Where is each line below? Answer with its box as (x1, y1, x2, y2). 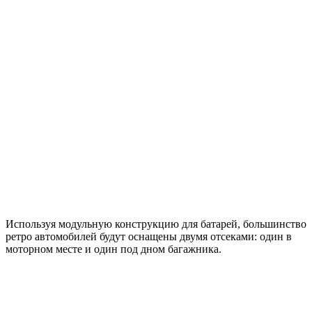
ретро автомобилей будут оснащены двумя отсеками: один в (6, 230, 292, 242)
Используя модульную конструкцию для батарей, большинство (6, 217, 306, 230)
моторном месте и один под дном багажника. (6, 242, 221, 255)
